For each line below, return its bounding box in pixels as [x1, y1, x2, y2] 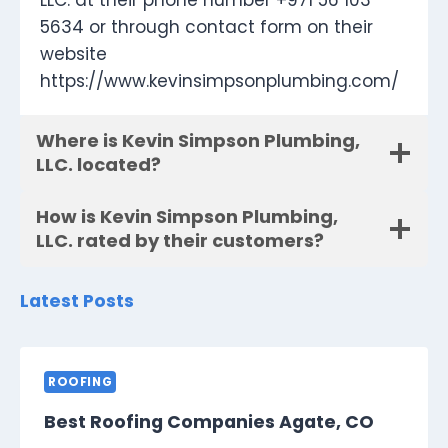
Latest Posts [20, 289, 134, 314]
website [40, 42, 107, 67]
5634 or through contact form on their [40, 15, 373, 40]
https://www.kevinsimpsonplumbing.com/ [40, 69, 399, 94]
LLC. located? [36, 152, 161, 178]
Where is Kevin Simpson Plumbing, [36, 128, 360, 154]
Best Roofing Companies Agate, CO [44, 410, 374, 435]
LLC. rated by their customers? [36, 228, 324, 254]
